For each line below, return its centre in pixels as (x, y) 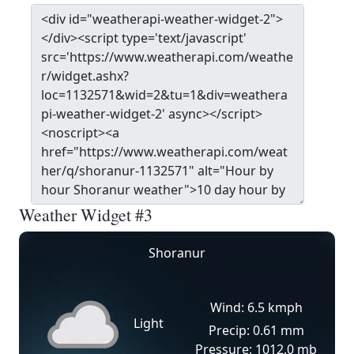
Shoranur (177, 253)
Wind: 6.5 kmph (256, 307)
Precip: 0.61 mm (256, 330)
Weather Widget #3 (86, 215)
